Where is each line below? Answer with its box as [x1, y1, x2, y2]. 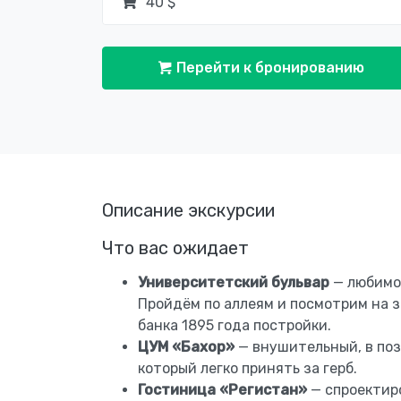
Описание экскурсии [102, 200, 275, 221]
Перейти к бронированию [173, 59, 364, 76]
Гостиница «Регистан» [138, 381, 307, 398]
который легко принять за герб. [138, 360, 357, 377]
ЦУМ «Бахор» [138, 338, 235, 355]
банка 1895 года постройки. [138, 317, 331, 334]
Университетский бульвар [138, 274, 329, 291]
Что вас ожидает [102, 237, 249, 259]
